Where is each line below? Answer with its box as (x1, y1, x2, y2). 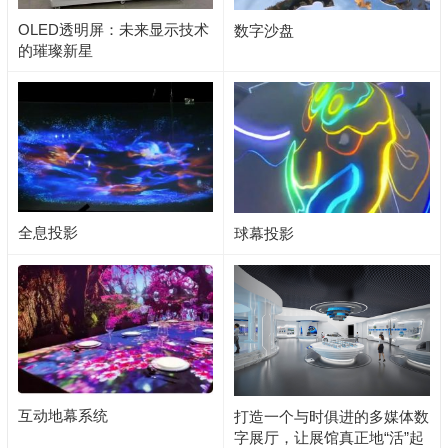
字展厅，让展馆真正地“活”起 (233, 428, 424, 446)
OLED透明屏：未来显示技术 (17, 20, 209, 38)
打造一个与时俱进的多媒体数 (233, 407, 429, 425)
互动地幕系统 (17, 406, 108, 424)
